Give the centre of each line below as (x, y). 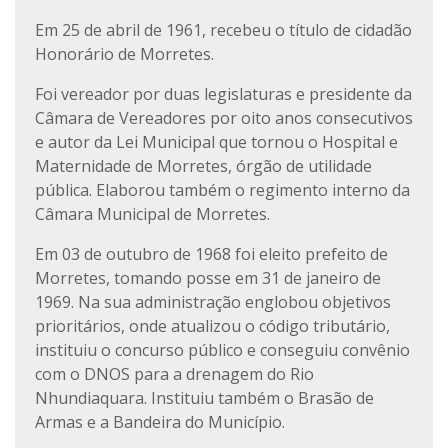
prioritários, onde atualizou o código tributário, (212, 326)
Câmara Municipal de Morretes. (152, 214)
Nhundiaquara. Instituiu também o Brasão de (204, 398)
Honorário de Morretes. (124, 54)
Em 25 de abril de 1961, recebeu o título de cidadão (223, 30)
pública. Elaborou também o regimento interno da (222, 190)
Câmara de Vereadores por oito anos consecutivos (224, 118)
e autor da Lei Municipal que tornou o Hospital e (216, 142)
